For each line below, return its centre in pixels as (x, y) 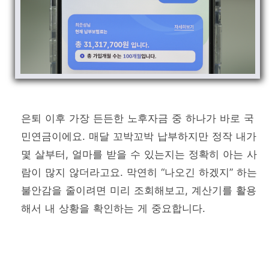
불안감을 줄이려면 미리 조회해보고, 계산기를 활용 (139, 191)
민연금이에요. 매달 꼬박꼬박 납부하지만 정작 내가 (139, 137)
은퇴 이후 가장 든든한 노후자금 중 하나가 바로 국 (138, 119)
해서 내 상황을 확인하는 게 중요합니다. (113, 209)
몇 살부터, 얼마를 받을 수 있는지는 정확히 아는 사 (139, 155)
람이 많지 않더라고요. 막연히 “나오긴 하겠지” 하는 (139, 173)
